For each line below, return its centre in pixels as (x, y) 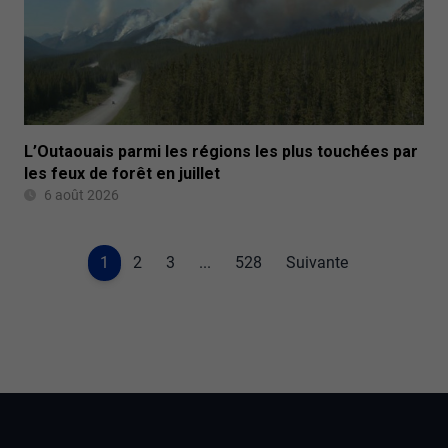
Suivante (317, 263)
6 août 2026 (81, 195)
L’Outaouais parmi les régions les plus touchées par (221, 152)
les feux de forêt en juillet (122, 174)
